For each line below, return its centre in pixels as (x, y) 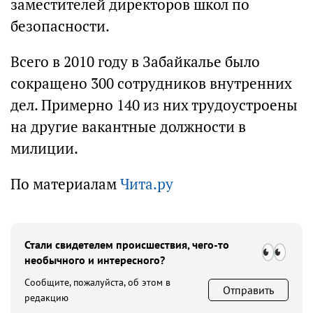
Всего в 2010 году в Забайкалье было (135, 62)
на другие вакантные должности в (128, 127)
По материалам (65, 184)
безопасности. (60, 26)
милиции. (44, 148)
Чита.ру (147, 184)
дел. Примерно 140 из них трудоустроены (154, 105)
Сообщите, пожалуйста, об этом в (97, 282)
